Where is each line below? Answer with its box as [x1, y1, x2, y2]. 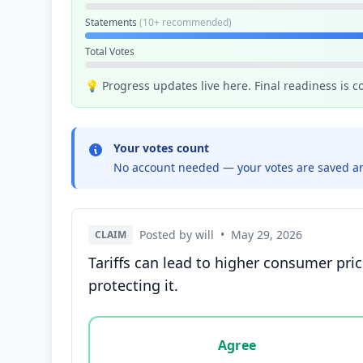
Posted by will [139, 227, 214, 242]
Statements [85, 15, 139, 29]
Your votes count [113, 140, 209, 156]
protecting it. [88, 275, 178, 295]
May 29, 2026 [231, 227, 302, 242]
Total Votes [85, 45, 135, 58]
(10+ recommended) [139, 15, 232, 29]
